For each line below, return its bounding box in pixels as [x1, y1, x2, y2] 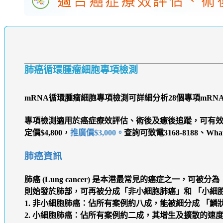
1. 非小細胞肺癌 [24, 199, 80, 208]
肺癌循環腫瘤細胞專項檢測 [24, 65, 138, 76]
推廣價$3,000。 [70, 128, 124, 137]
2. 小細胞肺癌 [24, 211, 72, 220]
